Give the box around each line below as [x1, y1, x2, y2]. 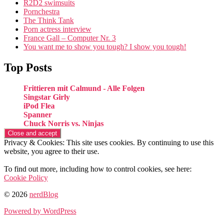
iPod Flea [23, 101, 55, 110]
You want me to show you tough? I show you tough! [23, 42, 186, 51]
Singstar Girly [23, 92, 70, 101]
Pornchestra [23, 7, 60, 16]
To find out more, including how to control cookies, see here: [4, 164, 192, 173]
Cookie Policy [4, 173, 48, 182]
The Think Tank [23, 16, 74, 24]
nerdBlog [29, 190, 58, 198]
